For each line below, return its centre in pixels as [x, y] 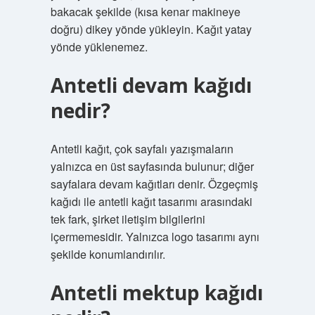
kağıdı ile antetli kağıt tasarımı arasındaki [151, 201]
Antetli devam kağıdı [151, 85]
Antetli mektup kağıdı [156, 292]
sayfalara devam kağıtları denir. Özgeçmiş [154, 184]
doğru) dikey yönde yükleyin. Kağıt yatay [151, 29]
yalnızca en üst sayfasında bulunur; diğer [152, 166]
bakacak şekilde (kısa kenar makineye [145, 12]
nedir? [80, 110]
